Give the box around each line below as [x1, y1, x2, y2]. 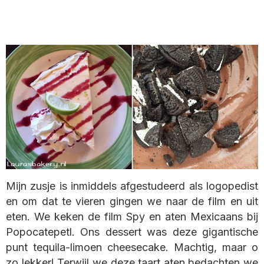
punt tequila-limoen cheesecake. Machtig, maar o [6, 241, 258, 254]
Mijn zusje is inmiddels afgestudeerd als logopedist [6, 180, 258, 193]
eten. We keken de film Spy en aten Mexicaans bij [6, 210, 258, 223]
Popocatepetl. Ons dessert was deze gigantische [6, 226, 258, 239]
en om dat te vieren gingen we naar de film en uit [6, 195, 258, 208]
